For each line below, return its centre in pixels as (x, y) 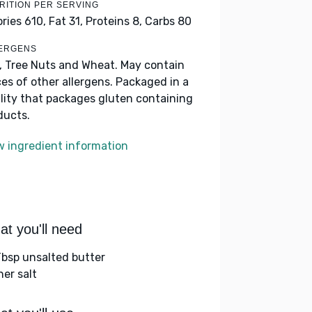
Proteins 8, (114, 21)
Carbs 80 (168, 21)
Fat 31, (66, 21)
